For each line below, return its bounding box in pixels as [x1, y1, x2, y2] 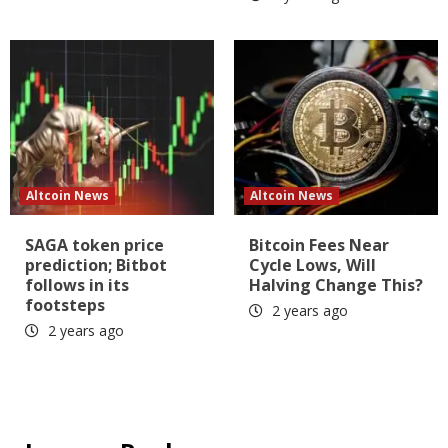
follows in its [25, 273, 129, 296]
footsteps [25, 293, 105, 316]
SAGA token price [25, 233, 164, 256]
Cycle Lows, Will [249, 253, 376, 276]
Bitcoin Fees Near [249, 233, 389, 256]
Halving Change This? [249, 273, 423, 296]
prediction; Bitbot [25, 253, 167, 276]
